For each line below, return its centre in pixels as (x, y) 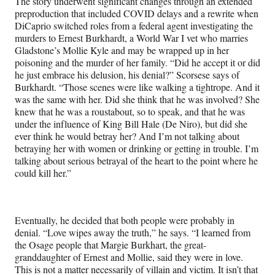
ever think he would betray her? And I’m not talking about (127, 136)
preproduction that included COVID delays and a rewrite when (137, 13)
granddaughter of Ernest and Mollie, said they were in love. (129, 257)
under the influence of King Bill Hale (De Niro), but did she (131, 123)
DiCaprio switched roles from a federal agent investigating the (134, 25)
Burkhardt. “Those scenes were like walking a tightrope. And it (137, 87)
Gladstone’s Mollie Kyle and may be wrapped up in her (122, 50)
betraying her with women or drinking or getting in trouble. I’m (137, 148)
